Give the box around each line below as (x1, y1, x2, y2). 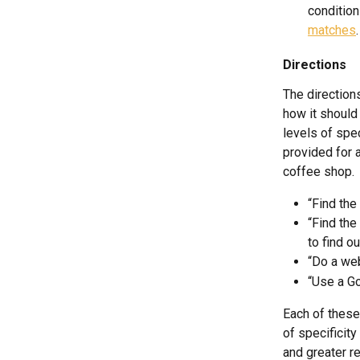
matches (308, 22, 356, 38)
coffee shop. (283, 163, 354, 179)
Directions (283, 56, 346, 72)
